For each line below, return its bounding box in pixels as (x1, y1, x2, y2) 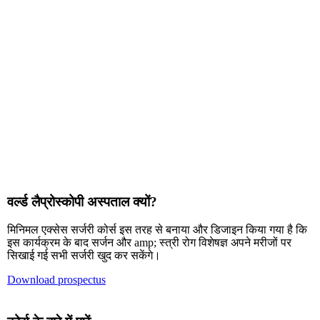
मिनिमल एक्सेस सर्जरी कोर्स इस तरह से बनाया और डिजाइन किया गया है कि (7, 223, 307, 236)
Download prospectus (7, 273, 106, 286)
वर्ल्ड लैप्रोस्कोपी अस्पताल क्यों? (7, 194, 157, 210)
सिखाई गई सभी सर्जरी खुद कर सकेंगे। (7, 249, 161, 261)
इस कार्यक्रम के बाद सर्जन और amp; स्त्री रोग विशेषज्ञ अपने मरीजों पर (7, 236, 291, 249)
